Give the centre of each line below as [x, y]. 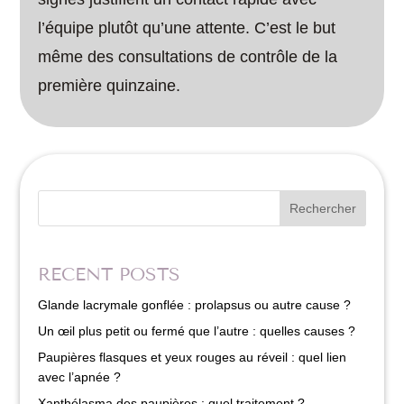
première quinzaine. [110, 85]
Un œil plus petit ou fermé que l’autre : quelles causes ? [197, 331]
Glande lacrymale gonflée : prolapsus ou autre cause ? [195, 304]
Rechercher [322, 208]
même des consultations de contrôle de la [188, 56]
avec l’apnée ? [80, 376]
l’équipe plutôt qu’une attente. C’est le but [187, 28]
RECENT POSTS [110, 274]
